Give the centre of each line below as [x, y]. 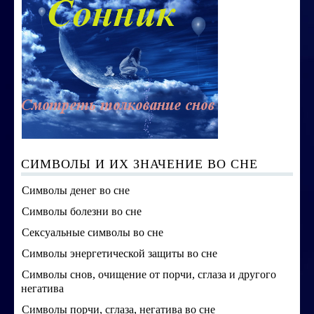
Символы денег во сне [76, 190]
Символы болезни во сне [82, 211]
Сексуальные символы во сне [93, 232]
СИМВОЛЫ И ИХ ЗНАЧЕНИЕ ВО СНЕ [139, 164]
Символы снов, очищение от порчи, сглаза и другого [149, 274]
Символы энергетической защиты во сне [120, 253]
